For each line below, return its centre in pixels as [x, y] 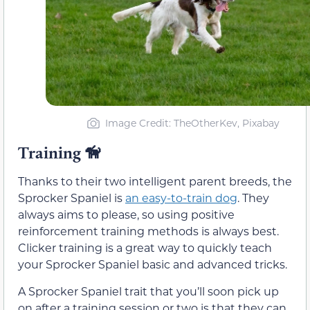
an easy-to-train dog [181, 198]
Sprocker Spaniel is [72, 198]
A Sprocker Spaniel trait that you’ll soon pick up [148, 291]
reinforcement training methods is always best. [148, 231]
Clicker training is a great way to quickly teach [145, 248]
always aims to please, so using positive [126, 215]
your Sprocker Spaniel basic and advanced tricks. [153, 264]
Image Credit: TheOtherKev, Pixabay [192, 123]
